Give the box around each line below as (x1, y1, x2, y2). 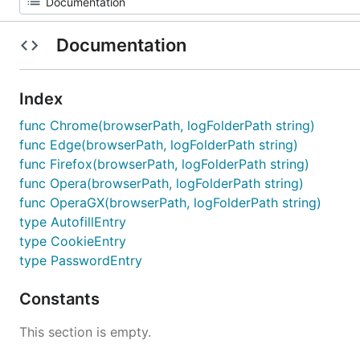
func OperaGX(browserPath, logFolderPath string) (19, 194, 321, 211)
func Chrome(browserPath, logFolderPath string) (19, 117, 315, 133)
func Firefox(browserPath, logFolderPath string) (19, 156, 309, 172)
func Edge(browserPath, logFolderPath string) (19, 137, 298, 153)
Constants (19, 289, 104, 309)
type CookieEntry (19, 233, 126, 249)
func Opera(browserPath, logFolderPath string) (19, 175, 304, 191)
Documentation (51, 35, 190, 55)
